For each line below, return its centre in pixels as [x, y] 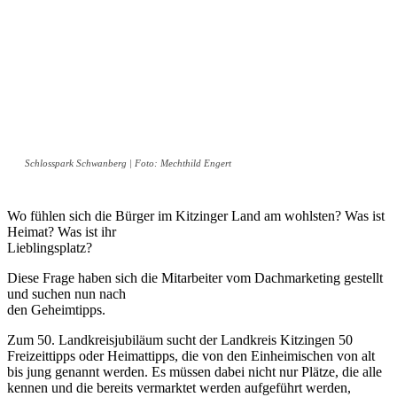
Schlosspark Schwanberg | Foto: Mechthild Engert [128, 163]
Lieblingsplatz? [50, 248]
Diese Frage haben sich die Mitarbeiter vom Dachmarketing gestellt [195, 278]
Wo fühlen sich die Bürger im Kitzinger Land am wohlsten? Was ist [196, 216]
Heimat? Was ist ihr [62, 232]
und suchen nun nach [66, 294]
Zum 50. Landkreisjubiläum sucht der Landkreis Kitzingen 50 [180, 340]
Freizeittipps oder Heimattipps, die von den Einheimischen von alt [191, 356]
